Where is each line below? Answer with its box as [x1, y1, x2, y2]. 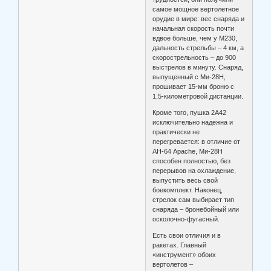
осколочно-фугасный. [152, 215, 220, 223]
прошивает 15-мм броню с [152, 83, 235, 91]
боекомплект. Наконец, [152, 186, 223, 194]
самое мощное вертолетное [152, 5, 240, 13]
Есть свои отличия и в [152, 232, 221, 240]
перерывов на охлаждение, [152, 167, 237, 175]
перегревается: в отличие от [152, 138, 241, 146]
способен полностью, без [152, 157, 231, 165]
